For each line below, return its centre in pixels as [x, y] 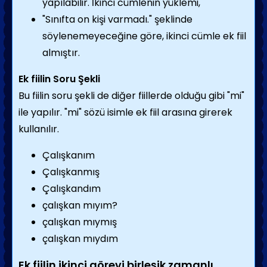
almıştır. [61, 53]
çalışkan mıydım [80, 239]
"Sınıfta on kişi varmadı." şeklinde [117, 19]
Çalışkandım [72, 189]
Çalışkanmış [71, 172]
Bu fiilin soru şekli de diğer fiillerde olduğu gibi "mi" [131, 96]
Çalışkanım [69, 155]
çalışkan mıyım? [80, 205]
